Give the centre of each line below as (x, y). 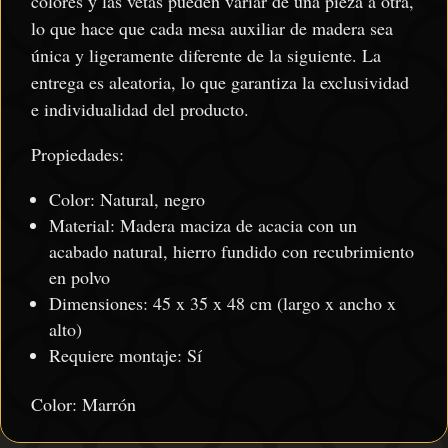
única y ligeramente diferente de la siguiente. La (206, 54)
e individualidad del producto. (140, 108)
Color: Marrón (83, 403)
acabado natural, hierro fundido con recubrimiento (231, 250)
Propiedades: (77, 153)
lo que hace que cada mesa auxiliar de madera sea (212, 27)
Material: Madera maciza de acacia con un (203, 224)
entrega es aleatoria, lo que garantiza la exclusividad (220, 81)
